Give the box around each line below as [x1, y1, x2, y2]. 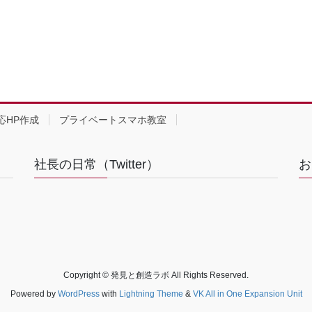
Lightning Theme [118, 288, 183, 299]
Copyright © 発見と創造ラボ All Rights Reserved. [63, 270, 249, 280]
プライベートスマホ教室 [59, 114, 166, 125]
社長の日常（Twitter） [34, 157, 159, 171]
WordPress [57, 288, 100, 299]
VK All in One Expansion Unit [192, 288, 302, 299]
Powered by [10, 288, 58, 299]
